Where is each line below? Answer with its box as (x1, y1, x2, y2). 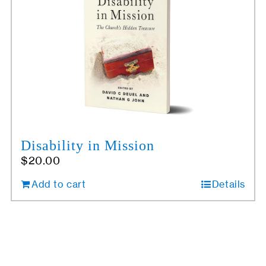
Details (211, 178, 246, 190)
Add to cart (31, 178, 86, 190)
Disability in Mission (20, 137, 154, 153)
